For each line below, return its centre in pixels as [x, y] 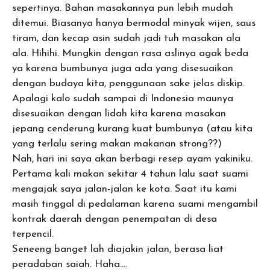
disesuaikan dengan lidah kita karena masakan [119, 113]
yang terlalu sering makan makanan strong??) [117, 143]
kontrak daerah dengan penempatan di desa [115, 219]
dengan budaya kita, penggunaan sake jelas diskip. [128, 83]
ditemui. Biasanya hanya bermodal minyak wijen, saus [134, 23]
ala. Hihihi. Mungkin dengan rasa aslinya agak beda [130, 53]
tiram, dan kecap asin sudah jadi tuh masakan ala [126, 38]
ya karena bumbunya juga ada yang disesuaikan [123, 68]
